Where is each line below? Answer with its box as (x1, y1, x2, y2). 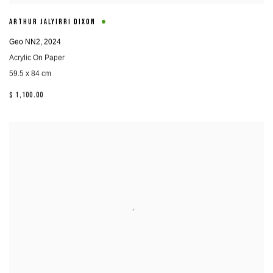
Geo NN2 (9, 37, 40, 46)
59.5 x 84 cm (9, 69, 51, 78)
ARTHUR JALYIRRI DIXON (9, 18, 96, 27)
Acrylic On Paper (9, 53, 65, 62)
